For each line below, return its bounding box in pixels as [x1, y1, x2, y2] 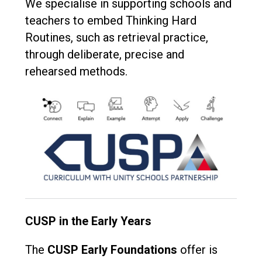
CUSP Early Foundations [47, 243, 177, 257]
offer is [177, 243, 218, 257]
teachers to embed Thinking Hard [25, 13, 196, 27]
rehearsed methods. [25, 64, 130, 78]
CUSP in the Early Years [25, 214, 151, 229]
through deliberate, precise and [25, 47, 184, 61]
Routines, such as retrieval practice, [25, 30, 208, 44]
